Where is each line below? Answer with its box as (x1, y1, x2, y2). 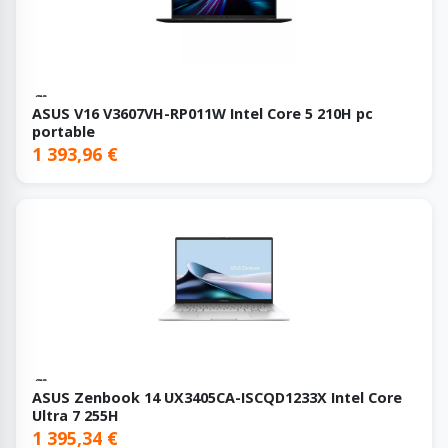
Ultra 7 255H (32, 406, 119, 426)
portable (32, 121, 95, 141)
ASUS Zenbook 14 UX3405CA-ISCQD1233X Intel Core (32, 388, 402, 408)
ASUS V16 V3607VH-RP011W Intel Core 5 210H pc (32, 103, 373, 123)
